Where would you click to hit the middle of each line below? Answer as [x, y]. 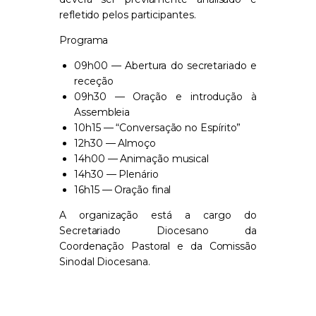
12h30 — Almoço [115, 144]
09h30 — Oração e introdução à [165, 97]
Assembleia [102, 113]
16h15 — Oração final [123, 190]
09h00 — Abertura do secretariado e [165, 66]
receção [94, 81]
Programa [84, 41]
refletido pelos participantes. [128, 15]
